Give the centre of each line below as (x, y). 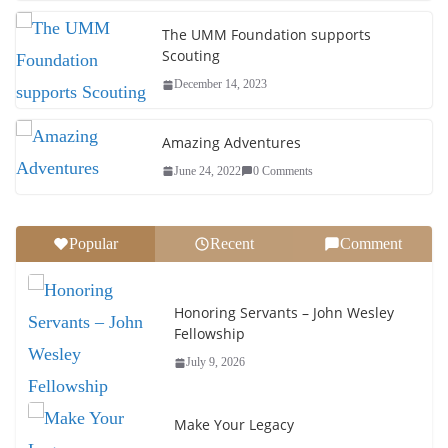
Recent (231, 243)
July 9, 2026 (215, 362)
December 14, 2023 (220, 84)
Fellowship (209, 334)
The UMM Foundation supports (266, 35)
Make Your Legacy (234, 424)
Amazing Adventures (231, 142)
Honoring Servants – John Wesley (284, 313)
